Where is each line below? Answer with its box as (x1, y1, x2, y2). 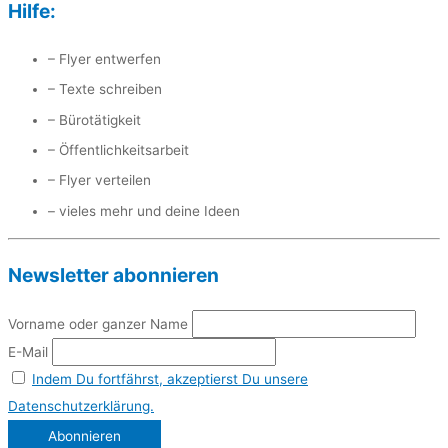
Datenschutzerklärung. (8, 398, 154, 415)
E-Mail (8, 344, 48, 361)
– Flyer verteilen (48, 172, 151, 189)
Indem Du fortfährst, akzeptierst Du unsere (32, 371, 308, 388)
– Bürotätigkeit (48, 111, 141, 128)
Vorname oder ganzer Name (8, 316, 188, 333)
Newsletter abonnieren (8, 263, 219, 288)
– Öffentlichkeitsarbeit (48, 141, 189, 158)
